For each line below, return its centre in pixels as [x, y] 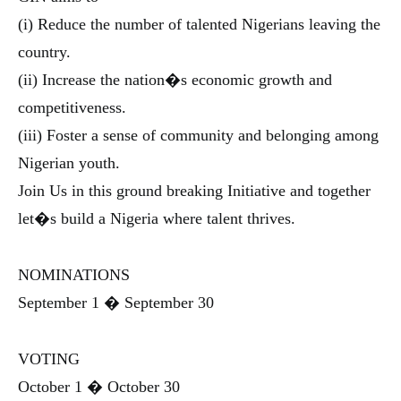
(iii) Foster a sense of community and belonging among [198, 135]
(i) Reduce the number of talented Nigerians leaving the [199, 24]
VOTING [49, 359]
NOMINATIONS [74, 275]
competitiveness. [72, 107]
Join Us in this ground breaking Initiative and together [194, 191]
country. [44, 52]
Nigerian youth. [69, 163]
